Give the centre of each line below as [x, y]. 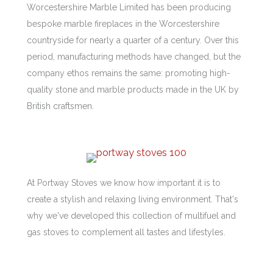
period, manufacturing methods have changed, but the [134, 57]
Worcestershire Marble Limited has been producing [129, 8]
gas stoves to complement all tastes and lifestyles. [126, 232]
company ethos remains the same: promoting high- [129, 73]
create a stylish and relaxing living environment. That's [133, 199]
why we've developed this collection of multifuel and [131, 215]
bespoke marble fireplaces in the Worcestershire [123, 24]
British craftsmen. [60, 106]
